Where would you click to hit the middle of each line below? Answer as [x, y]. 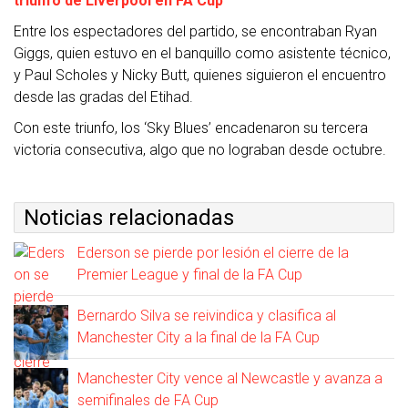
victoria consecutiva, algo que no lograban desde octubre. [200, 150]
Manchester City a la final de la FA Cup [199, 338]
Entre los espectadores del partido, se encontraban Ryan [195, 32]
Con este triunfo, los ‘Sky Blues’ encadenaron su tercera [191, 128]
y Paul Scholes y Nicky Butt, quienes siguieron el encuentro [200, 76]
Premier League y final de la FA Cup [190, 275]
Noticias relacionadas [129, 218]
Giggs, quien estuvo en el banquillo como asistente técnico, [202, 54]
